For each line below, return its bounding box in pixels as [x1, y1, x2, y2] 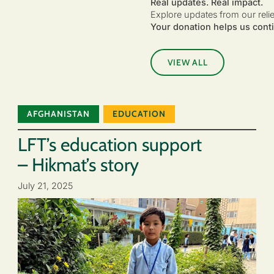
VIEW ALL [167, 57, 208, 68]
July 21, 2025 [18, 180, 73, 191]
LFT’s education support [18, 133, 202, 157]
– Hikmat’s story [18, 154, 139, 177]
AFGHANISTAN [27, 108, 90, 120]
